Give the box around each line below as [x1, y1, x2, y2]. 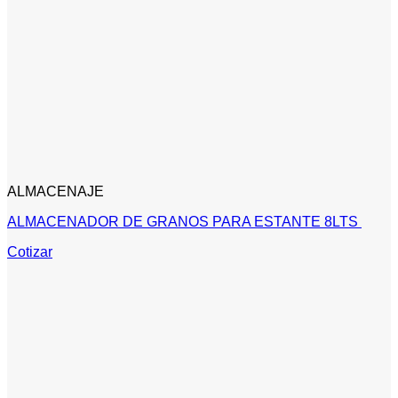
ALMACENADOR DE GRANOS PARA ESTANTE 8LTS [7, 214, 362, 230]
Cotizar [7, 244, 52, 260]
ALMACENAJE [7, 184, 104, 200]
